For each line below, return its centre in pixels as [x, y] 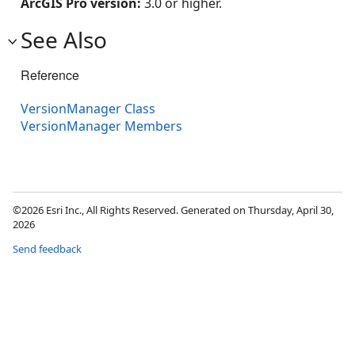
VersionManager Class [88, 108]
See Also [64, 39]
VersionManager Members [101, 126]
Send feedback [47, 248]
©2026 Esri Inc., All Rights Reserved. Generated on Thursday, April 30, [173, 210]
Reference [50, 74]
